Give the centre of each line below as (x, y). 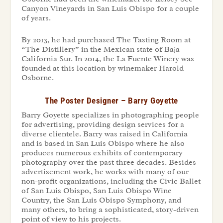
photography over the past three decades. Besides (109, 162)
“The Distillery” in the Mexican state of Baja (100, 50)
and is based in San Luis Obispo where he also (103, 143)
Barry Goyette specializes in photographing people (110, 115)
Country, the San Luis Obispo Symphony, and (101, 200)
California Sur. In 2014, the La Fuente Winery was (108, 59)
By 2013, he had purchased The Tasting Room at (106, 40)
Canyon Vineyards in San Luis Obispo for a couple (110, 8)
